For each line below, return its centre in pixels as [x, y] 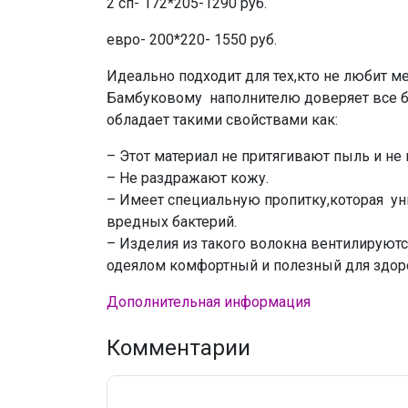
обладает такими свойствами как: [222, 119]
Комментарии [178, 347]
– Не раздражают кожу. [188, 178]
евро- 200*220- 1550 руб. [192, 39]
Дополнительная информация [209, 301]
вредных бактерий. [172, 221]
